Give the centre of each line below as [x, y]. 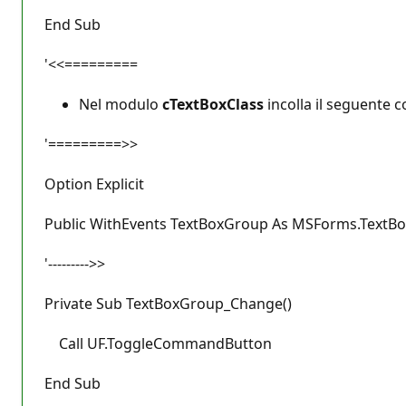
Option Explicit [94, 184]
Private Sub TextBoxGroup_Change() [168, 303]
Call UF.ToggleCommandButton [158, 343]
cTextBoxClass [213, 104]
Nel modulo [121, 104]
